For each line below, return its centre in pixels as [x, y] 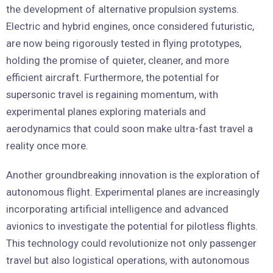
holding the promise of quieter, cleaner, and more [118, 60]
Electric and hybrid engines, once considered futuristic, [130, 26]
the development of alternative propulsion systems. [122, 9]
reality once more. [47, 145]
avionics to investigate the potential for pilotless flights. [132, 226]
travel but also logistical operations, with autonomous [128, 260]
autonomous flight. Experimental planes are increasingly [133, 192]
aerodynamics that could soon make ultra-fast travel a [129, 128]
